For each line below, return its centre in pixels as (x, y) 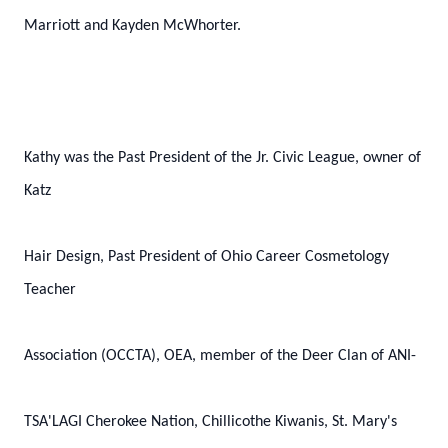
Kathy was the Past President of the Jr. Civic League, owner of (222, 158)
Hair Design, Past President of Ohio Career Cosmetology (206, 257)
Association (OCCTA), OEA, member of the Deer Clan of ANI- (220, 356)
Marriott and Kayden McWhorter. (132, 26)
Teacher (50, 290)
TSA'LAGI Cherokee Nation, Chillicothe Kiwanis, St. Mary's (210, 422)
